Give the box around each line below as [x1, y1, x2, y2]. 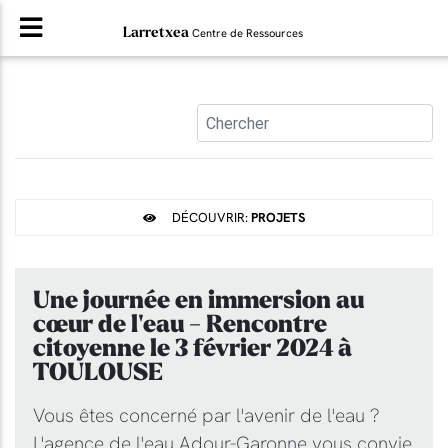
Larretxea [123, 22, 193, 42]
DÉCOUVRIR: [172, 209, 251, 225]
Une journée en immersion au [33, 283, 365, 317]
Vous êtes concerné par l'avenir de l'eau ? [33, 402, 380, 427]
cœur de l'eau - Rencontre [33, 307, 328, 341]
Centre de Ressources [192, 26, 304, 40]
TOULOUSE [33, 355, 164, 389]
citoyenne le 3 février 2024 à [33, 331, 353, 365]
